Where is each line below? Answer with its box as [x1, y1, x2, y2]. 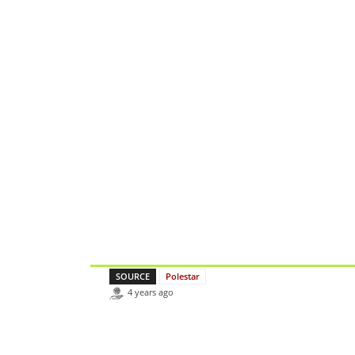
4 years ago [128, 286, 174, 299]
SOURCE [116, 270, 150, 283]
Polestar [166, 270, 200, 283]
